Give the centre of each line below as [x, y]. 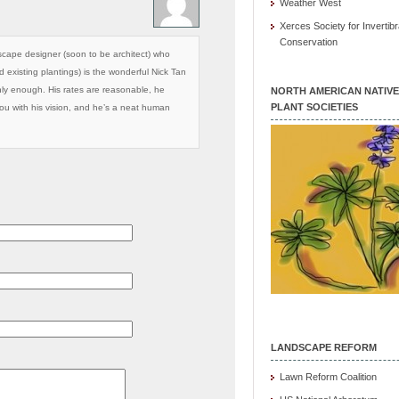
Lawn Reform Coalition [328, 377]
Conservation [309, 42]
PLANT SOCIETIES [314, 107]
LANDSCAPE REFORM [324, 347]
